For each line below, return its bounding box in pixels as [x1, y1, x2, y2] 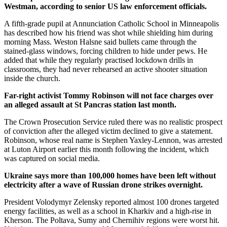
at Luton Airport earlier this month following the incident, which [4, 144, 209, 154]
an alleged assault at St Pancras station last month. [4, 100, 176, 109]
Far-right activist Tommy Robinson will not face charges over [4, 91, 213, 100]
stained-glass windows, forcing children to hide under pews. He [4, 46, 207, 55]
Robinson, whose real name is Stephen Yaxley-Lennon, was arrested [4, 135, 222, 144]
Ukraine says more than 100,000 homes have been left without [4, 171, 216, 180]
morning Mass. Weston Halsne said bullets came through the [4, 37, 197, 46]
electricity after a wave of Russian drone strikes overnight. [4, 180, 203, 189]
